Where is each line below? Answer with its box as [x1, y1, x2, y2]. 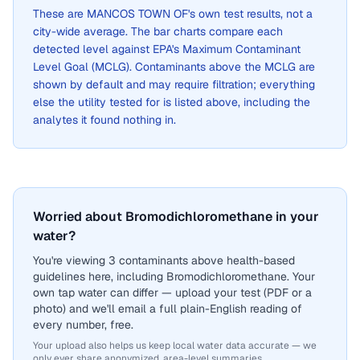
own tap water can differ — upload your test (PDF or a [33, 285, 312, 300]
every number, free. [33, 317, 133, 332]
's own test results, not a [188, 6, 313, 21]
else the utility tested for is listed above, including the [33, 95, 310, 109]
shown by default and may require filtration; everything [33, 77, 315, 92]
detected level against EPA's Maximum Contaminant [33, 42, 301, 56]
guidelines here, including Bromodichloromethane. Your [33, 269, 315, 284]
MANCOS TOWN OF [87, 6, 188, 21]
